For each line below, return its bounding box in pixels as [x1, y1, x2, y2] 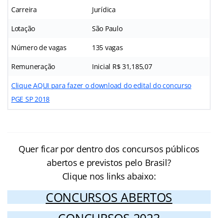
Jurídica [92, 5, 116, 15]
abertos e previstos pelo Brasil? [47, 157, 171, 169]
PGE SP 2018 [11, 94, 50, 104]
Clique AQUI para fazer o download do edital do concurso [11, 81, 192, 91]
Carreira [11, 5, 37, 15]
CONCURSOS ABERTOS [45, 189, 173, 206]
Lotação [11, 24, 36, 34]
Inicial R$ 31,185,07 [92, 62, 152, 72]
